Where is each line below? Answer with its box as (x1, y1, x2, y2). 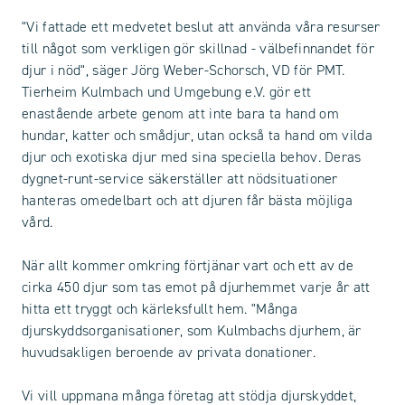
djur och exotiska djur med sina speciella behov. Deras (22, 148, 362, 166)
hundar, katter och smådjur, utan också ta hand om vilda (22, 127, 373, 145)
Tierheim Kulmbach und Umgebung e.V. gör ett (22, 83, 312, 101)
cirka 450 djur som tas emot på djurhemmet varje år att (22, 278, 371, 297)
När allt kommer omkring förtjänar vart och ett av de (22, 257, 354, 275)
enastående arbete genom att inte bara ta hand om (22, 105, 339, 123)
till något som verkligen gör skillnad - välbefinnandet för (22, 40, 375, 58)
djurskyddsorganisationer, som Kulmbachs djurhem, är (22, 322, 362, 340)
